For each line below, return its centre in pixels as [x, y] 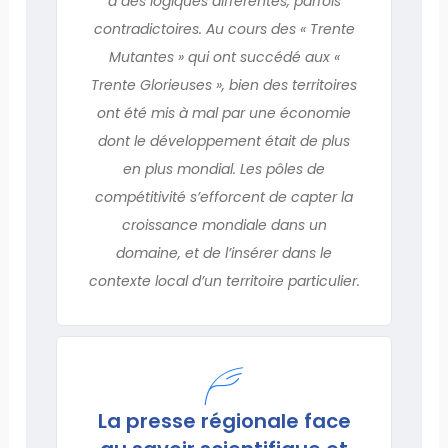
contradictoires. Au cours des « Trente [224, 28]
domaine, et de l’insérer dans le [224, 252]
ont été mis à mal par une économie [224, 112]
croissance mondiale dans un [224, 224]
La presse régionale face [224, 420]
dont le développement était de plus [224, 140]
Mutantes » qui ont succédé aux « [224, 56]
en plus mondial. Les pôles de [224, 168]
